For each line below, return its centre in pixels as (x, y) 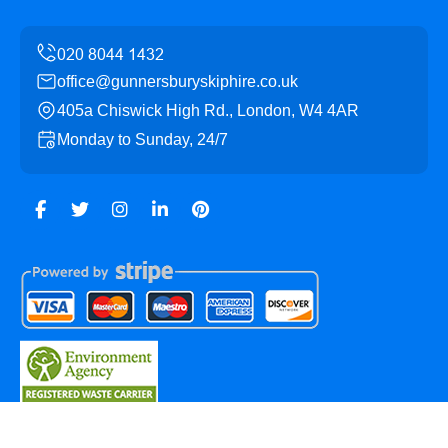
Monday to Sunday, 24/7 (142, 139)
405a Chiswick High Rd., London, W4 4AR (208, 110)
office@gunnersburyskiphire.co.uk (177, 81)
